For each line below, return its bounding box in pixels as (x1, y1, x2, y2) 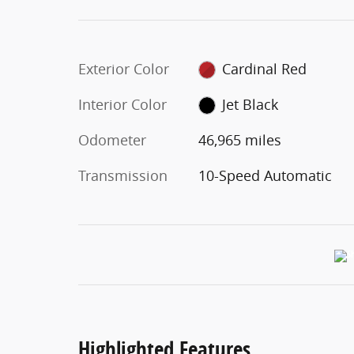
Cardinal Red (222, 58, 307, 78)
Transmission (78, 165, 168, 185)
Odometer (78, 130, 146, 149)
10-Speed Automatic (198, 165, 332, 185)
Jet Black (222, 94, 279, 114)
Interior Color (78, 94, 167, 114)
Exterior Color (78, 58, 169, 78)
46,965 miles (198, 130, 281, 149)
